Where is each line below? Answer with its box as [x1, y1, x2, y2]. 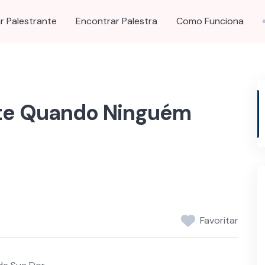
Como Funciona [176, 15, 244, 27]
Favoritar [200, 214, 239, 227]
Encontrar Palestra [76, 15, 157, 27]
